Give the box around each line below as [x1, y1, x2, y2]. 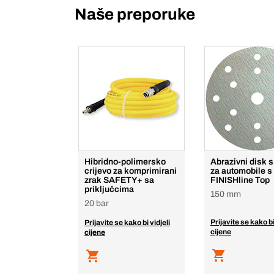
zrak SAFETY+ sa [84, 176, 154, 185]
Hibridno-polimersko [84, 157, 166, 166]
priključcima [84, 185, 134, 194]
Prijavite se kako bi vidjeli [84, 218, 170, 227]
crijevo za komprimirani [84, 166, 177, 176]
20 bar [84, 199, 109, 208]
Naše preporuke [75, 6, 195, 23]
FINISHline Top [210, 176, 270, 185]
